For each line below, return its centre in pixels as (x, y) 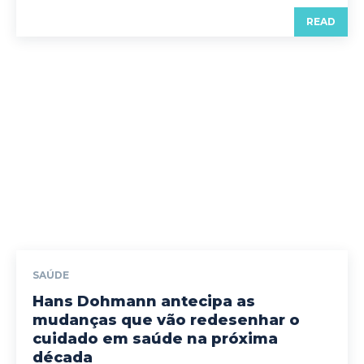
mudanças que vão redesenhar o (166, 321)
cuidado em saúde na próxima (155, 339)
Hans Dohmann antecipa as (144, 302)
